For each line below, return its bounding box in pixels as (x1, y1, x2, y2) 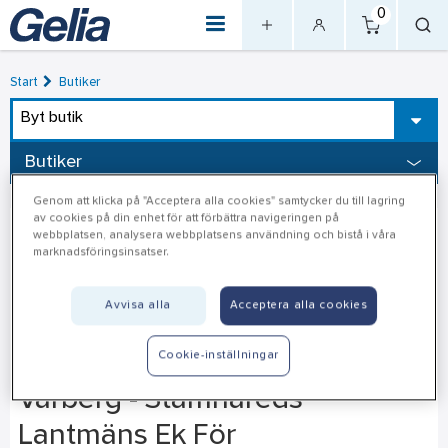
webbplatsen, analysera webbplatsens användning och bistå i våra (33, 230, 397, 241)
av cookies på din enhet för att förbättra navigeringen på (33, 213, 340, 224)
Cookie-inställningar (157, 350, 279, 361)
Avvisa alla (105, 300, 171, 311)
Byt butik (21, 111, 83, 125)
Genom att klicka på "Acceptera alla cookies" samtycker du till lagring (33, 196, 406, 207)
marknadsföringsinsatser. (33, 247, 170, 258)
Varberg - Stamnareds (17, 387, 303, 414)
